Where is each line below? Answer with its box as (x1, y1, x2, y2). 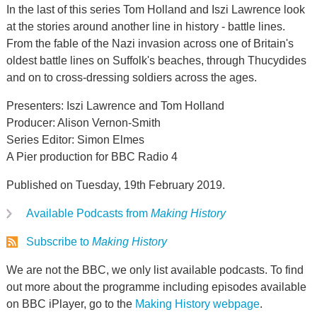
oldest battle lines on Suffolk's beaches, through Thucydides (6, 54, 306, 67)
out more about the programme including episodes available (6, 281, 306, 293)
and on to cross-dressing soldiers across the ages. (6, 71, 257, 83)
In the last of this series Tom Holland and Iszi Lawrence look (6, 4, 305, 16)
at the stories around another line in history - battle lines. (6, 21, 285, 33)
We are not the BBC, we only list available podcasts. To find (6, 264, 304, 276)
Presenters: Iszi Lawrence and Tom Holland (6, 100, 224, 112)
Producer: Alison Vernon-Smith (6, 117, 161, 129)
